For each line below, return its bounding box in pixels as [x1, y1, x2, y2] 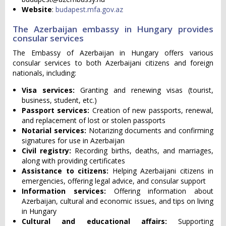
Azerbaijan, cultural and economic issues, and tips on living [22, 196, 213, 206]
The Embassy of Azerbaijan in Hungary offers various [13, 48, 213, 58]
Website [22, 5, 52, 14]
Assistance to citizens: [22, 166, 108, 176]
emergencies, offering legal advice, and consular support [22, 176, 206, 186]
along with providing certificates [22, 156, 125, 165]
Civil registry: [22, 146, 75, 155]
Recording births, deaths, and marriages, [75, 146, 214, 155]
